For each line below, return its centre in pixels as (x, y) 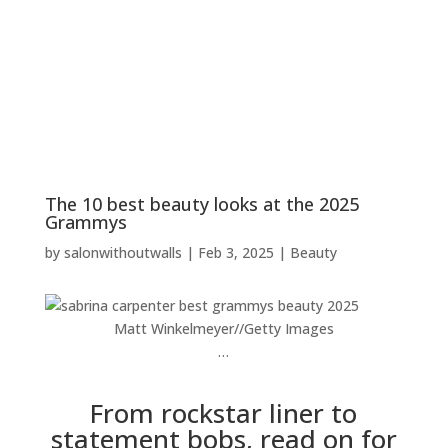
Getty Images (288, 328)
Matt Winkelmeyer (173, 328)
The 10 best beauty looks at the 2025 (201, 204)
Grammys (85, 222)
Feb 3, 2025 (235, 252)
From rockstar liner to (224, 413)
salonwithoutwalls (122, 252)
